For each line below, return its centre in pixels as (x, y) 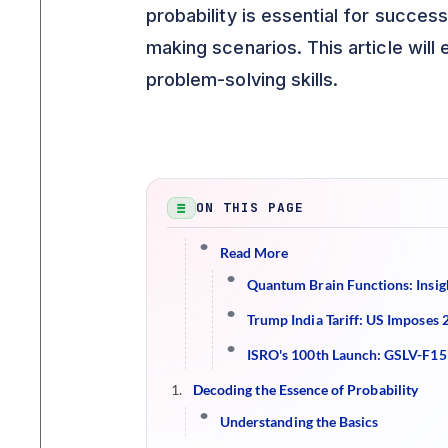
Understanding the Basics (299, 421)
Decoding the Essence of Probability (305, 389)
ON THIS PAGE (250, 208)
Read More (254, 252)
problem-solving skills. (242, 79)
